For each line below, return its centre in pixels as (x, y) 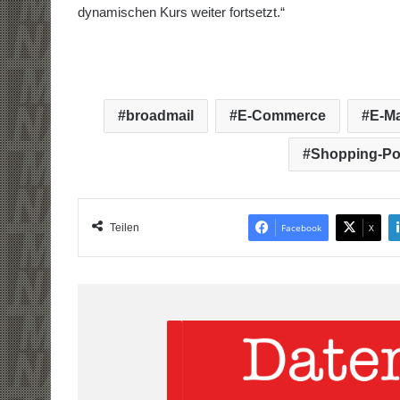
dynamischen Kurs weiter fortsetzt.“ (181, 12)
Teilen (125, 227)
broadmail (160, 115)
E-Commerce (282, 115)
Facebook (301, 227)
